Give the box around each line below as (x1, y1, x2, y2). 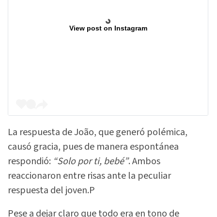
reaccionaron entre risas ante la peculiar (8, 169, 171, 183)
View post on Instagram (69, 24, 147, 32)
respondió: (8, 154, 53, 168)
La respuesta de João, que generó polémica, (8, 125, 187, 139)
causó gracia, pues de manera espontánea (8, 139, 179, 154)
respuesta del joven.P (8, 183, 95, 197)
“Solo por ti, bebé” (53, 154, 128, 168)
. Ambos (128, 154, 160, 168)
